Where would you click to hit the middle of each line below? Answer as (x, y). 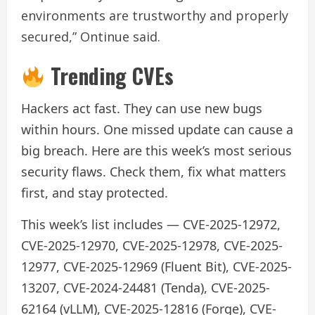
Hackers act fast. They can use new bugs (142, 108)
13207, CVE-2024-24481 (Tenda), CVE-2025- (146, 287)
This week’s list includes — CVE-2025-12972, (151, 224)
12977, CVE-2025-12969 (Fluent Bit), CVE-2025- (156, 266)
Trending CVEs (110, 75)
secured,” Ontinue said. (91, 36)
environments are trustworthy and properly (155, 15)
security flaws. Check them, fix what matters (154, 171)
